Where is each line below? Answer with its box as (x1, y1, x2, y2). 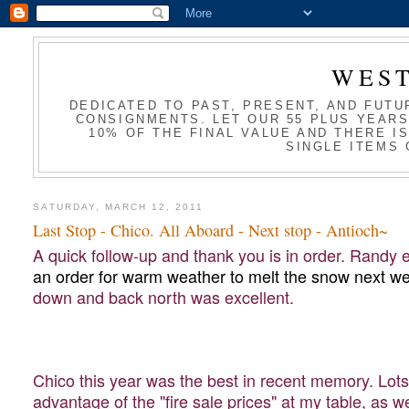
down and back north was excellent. (33, 285, 295, 309)
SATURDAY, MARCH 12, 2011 (33, 201, 204, 212)
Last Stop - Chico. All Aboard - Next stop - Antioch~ (33, 219, 389, 242)
